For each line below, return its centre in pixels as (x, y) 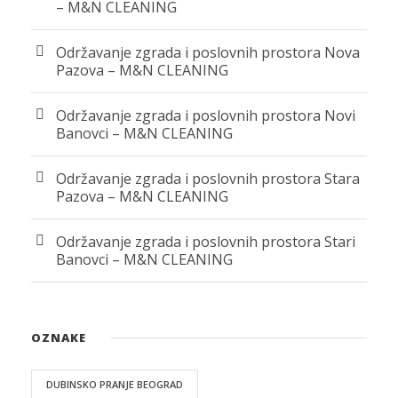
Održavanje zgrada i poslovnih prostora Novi (206, 115)
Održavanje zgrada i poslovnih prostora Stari (206, 241)
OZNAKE (59, 337)
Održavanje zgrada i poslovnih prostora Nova (208, 52)
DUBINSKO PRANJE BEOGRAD (115, 384)
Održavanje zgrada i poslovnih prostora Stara (208, 178)
